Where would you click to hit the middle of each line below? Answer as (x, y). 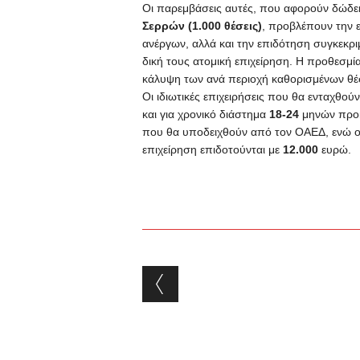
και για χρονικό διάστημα (205, 114)
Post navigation (245, 278)
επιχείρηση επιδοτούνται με (212, 149)
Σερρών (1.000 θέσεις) (202, 26)
